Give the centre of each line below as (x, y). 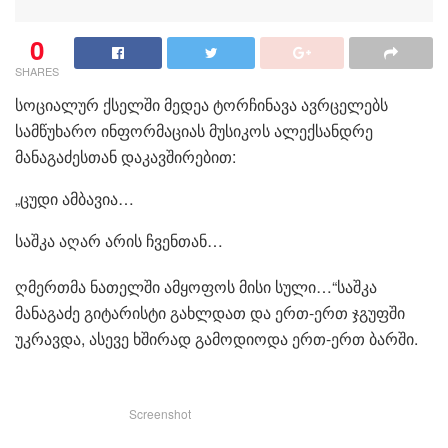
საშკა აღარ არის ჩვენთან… (119, 240)
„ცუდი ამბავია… (74, 198)
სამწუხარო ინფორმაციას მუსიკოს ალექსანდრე (194, 130)
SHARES (37, 70)
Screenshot (160, 413)
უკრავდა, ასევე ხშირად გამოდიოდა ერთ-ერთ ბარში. (216, 338)
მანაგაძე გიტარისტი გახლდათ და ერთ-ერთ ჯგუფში (210, 312)
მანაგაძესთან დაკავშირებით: (125, 156)
